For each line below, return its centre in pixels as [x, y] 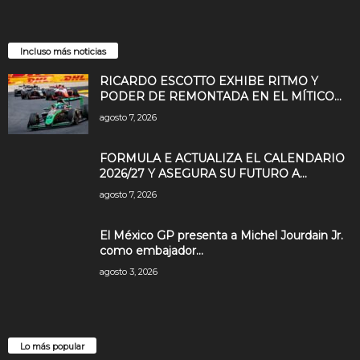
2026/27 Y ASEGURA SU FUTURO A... [203, 174]
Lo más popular [52, 347]
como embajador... [151, 251]
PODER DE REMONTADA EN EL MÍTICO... [221, 97]
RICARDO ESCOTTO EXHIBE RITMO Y [209, 82]
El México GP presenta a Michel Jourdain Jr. [221, 236]
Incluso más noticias [63, 52]
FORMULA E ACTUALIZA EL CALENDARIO [222, 159]
